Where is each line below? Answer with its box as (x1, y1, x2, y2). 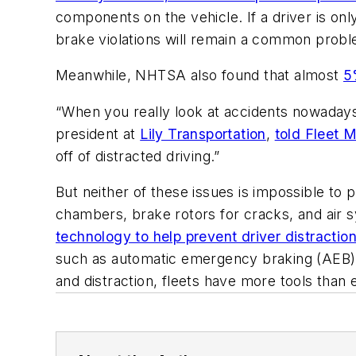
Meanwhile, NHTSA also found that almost (56, 67, 343, 84)
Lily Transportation (140, 125, 266, 142)
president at (56, 125, 141, 142)
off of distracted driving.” (56, 147, 220, 164)
